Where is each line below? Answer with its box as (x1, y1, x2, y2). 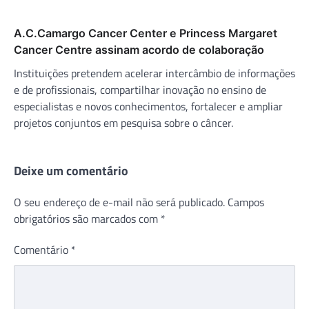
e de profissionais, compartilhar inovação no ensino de (14, 81, 266, 98)
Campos (228, 193, 264, 210)
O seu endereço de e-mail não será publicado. (14, 193, 225, 210)
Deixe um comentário (14, 161, 128, 180)
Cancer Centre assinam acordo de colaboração (14, 42, 264, 57)
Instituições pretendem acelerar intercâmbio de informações (14, 64, 295, 81)
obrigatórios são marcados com (14, 210, 161, 227)
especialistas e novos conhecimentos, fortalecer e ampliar (14, 97, 283, 114)
